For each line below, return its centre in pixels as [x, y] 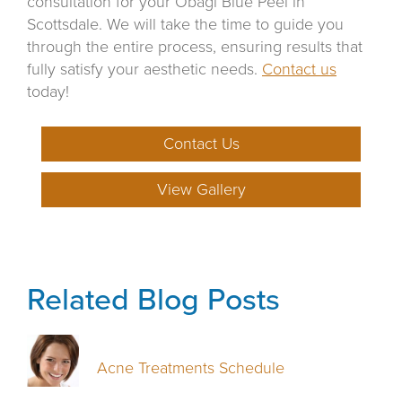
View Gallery [201, 190]
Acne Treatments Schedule [191, 368]
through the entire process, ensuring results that [195, 47]
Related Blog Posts [153, 301]
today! [48, 92]
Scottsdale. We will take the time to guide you [185, 25]
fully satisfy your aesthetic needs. [144, 70]
